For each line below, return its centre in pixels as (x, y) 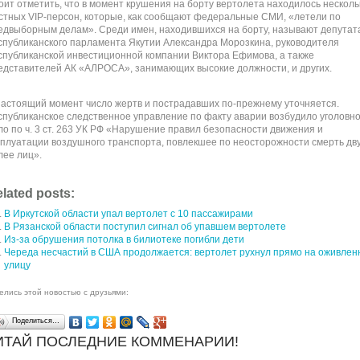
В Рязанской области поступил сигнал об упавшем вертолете (145, 227)
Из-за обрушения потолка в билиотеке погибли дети (124, 239)
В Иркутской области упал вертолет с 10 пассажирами (128, 214)
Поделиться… (35, 321)
